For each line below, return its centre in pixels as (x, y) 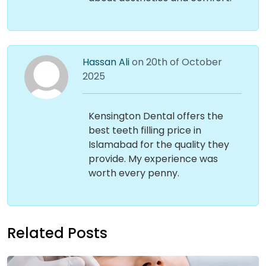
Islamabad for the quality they (159, 145)
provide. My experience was (153, 159)
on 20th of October (177, 62)
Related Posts (57, 233)
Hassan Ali (107, 62)
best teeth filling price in (145, 130)
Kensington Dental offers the (156, 116)
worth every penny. (134, 173)
